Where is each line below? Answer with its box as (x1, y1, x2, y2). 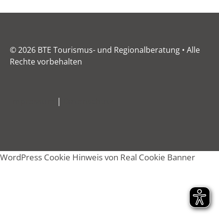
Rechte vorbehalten (10, 56, 82, 67)
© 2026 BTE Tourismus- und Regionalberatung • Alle (10, 44, 200, 56)
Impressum (10, 95, 55, 107)
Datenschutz (63, 95, 113, 107)
